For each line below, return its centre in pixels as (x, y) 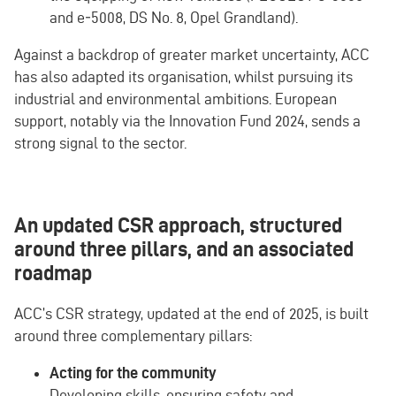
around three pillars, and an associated (184, 248)
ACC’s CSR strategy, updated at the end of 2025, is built (191, 313)
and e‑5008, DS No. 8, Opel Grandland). (174, 17)
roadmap (53, 272)
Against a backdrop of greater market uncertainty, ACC (192, 55)
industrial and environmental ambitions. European (175, 99)
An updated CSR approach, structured (178, 225)
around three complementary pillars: (133, 335)
